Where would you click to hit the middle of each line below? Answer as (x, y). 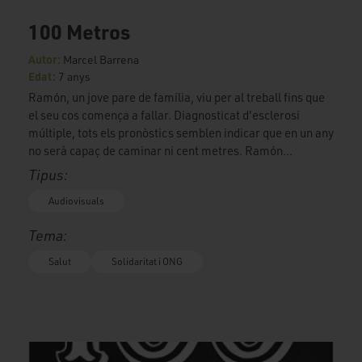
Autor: (46, 59)
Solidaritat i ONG (147, 261)
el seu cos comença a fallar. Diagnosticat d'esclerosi (164, 115)
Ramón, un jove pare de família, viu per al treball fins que (177, 97)
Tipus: (48, 174)
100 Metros (79, 31)
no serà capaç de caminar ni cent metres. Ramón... (160, 150)
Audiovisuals (76, 200)
